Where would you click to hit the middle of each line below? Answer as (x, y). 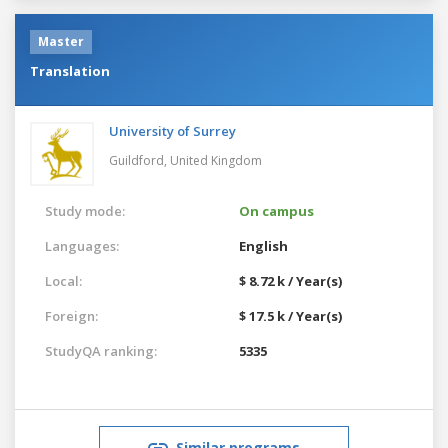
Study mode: (85, 210)
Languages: (82, 245)
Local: (63, 280)
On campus (276, 210)
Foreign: (71, 315)
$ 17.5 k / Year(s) (290, 315)
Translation (70, 70)
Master (61, 41)
